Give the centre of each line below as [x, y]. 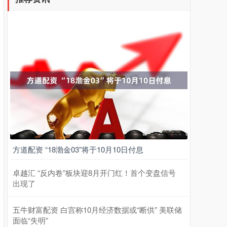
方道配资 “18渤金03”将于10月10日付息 [78, 149]
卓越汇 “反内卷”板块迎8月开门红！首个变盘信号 [94, 173]
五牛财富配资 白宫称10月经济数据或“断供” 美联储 [97, 210]
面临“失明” [30, 220]
